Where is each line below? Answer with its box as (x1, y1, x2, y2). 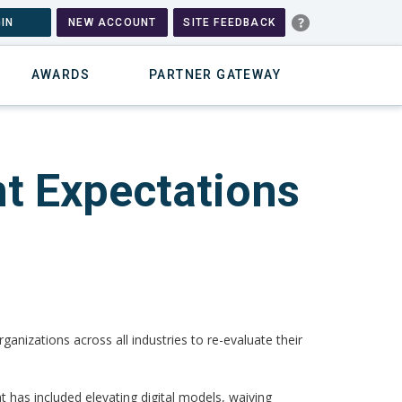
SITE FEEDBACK (183, 16, 275, 29)
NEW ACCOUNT (68, 16, 157, 29)
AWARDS (31, 66, 90, 82)
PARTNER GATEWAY (149, 66, 281, 82)
